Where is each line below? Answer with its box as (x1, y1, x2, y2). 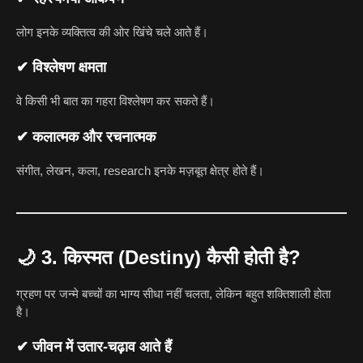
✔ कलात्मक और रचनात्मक (16, 128, 156, 145)
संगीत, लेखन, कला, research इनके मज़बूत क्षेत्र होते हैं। (16, 163, 264, 177)
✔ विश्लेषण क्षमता (16, 59, 106, 76)
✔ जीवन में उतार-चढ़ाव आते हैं (16, 339, 172, 356)
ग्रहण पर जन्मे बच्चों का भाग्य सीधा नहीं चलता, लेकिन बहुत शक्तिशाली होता (16, 286, 331, 301)
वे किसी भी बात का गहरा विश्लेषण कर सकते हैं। (16, 94, 215, 109)
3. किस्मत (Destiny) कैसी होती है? (41, 246, 301, 268)
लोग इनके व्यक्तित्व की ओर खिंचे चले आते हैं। (16, 24, 208, 39)
